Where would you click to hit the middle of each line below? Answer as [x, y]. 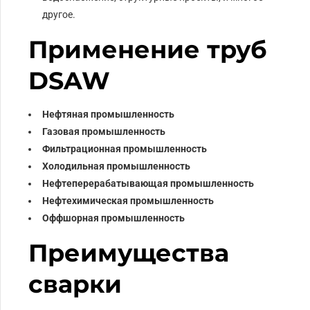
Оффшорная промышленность [114, 218]
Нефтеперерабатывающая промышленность [148, 183]
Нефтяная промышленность [109, 114]
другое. [59, 14]
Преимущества [129, 253]
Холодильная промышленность [117, 166]
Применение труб [148, 49]
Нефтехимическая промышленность [128, 200]
